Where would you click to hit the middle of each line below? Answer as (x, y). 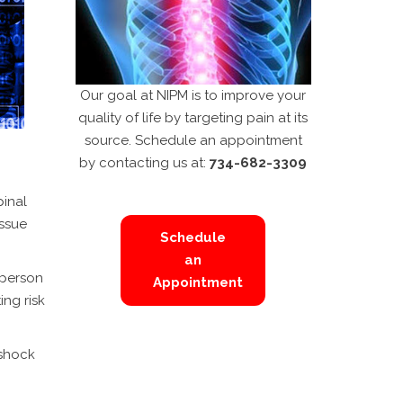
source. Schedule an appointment (193, 140)
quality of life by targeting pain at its (193, 117)
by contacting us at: (145, 162)
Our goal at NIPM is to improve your (193, 95)
